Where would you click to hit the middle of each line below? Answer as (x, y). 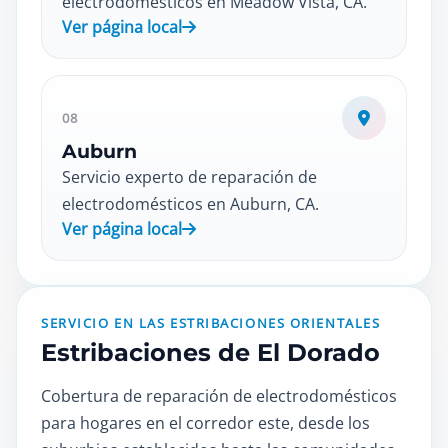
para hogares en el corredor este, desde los (205, 423)
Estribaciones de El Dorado (210, 352)
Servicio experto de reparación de (189, 177)
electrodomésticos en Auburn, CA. (190, 204)
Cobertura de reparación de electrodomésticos (219, 396)
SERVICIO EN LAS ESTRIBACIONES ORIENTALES (211, 323)
